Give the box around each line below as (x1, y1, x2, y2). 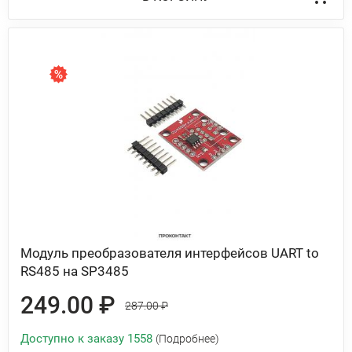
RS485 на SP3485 (20, 263, 129, 279)
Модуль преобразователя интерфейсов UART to (20, 245, 319, 261)
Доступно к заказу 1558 (20, 332, 156, 346)
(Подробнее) (156, 332, 219, 345)
